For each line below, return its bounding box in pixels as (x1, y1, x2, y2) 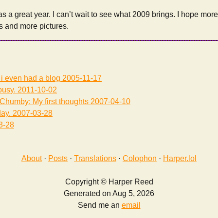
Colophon (123, 154, 157, 163)
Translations (74, 154, 116, 163)
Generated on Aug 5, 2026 (64, 189, 154, 198)
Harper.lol (163, 154, 197, 163)
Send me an (77, 201, 122, 210)
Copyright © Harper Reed (65, 178, 153, 186)
